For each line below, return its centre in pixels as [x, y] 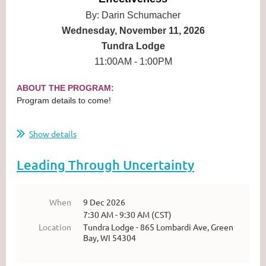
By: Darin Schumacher [133, 15]
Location [55, 227]
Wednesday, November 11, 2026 [133, 30]
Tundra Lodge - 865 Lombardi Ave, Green [158, 227]
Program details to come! [64, 100]
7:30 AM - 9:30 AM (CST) [127, 214]
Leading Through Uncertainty [105, 164]
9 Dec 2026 [104, 202]
